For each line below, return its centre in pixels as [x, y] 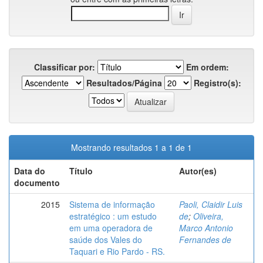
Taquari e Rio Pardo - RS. [117, 251]
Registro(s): [218, 83]
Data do [30, 171]
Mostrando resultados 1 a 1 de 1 [131, 147]
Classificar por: [65, 67]
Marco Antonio [206, 228]
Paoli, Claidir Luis [211, 204]
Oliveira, [208, 216]
